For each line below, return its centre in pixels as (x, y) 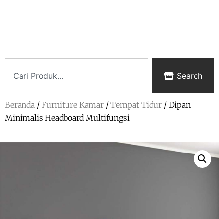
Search (190, 76)
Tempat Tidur (136, 105)
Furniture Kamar (73, 105)
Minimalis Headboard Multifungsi (67, 118)
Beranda (20, 105)
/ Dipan (176, 105)
